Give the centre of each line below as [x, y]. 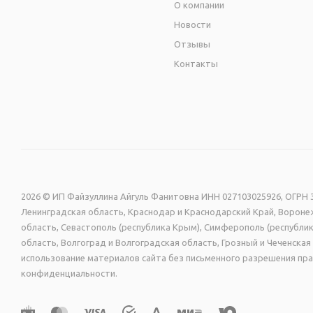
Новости [193, 24]
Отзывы [192, 44]
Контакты [196, 64]
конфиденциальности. [69, 273]
